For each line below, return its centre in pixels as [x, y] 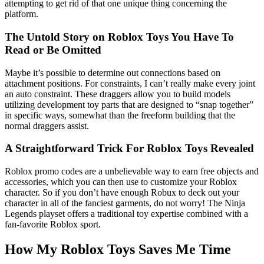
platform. [22, 14]
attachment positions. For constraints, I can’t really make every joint [130, 83]
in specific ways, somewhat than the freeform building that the [120, 115]
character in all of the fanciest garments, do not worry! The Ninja [125, 203]
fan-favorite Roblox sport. [53, 225]
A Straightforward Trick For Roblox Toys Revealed [129, 148]
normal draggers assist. [47, 126]
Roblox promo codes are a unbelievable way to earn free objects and [132, 171]
